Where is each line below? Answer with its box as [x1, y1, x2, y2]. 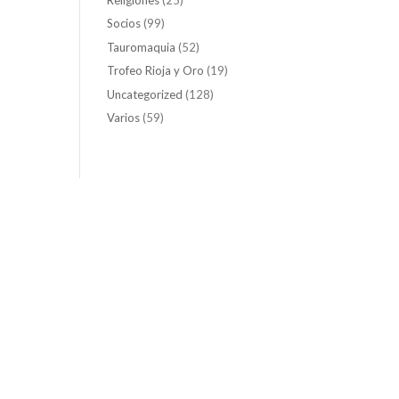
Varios [107, 110, 141, 126]
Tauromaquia [107, 39, 176, 54]
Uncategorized [107, 86, 183, 102]
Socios [107, 16, 142, 31]
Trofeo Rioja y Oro [107, 63, 205, 78]
